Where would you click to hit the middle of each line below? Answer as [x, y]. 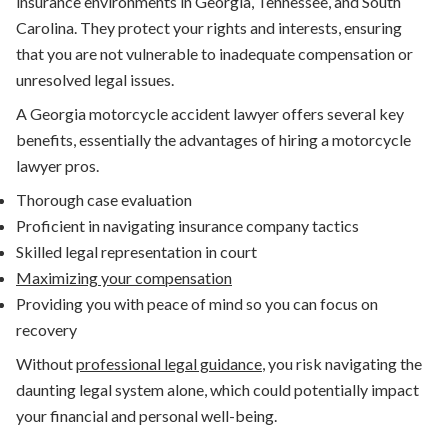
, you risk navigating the [342, 364]
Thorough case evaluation [104, 200]
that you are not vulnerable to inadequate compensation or [214, 54]
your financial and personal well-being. [146, 416]
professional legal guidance [169, 364]
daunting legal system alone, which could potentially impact [217, 390]
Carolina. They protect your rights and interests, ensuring [209, 28]
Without [46, 364]
